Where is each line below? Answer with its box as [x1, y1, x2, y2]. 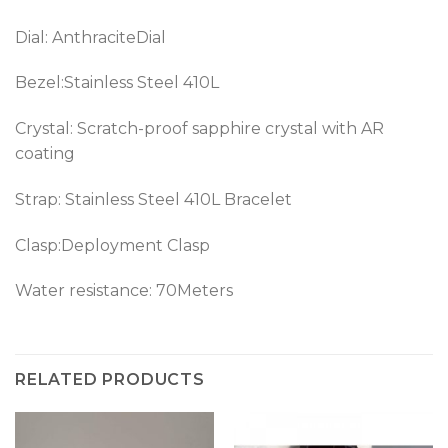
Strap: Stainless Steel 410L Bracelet [15, 189, 292, 209]
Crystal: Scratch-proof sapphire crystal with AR [15, 119, 384, 139]
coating [15, 144, 75, 164]
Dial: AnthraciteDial [15, 27, 166, 47]
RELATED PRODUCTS [15, 370, 205, 390]
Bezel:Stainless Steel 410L [15, 73, 219, 93]
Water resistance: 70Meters [15, 281, 233, 301]
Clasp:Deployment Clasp [15, 235, 210, 255]
